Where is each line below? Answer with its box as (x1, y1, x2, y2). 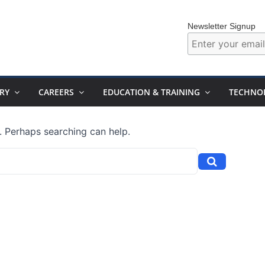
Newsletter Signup (187, 21, 256, 31)
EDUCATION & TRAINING (103, 86, 200, 98)
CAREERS (38, 86, 74, 98)
